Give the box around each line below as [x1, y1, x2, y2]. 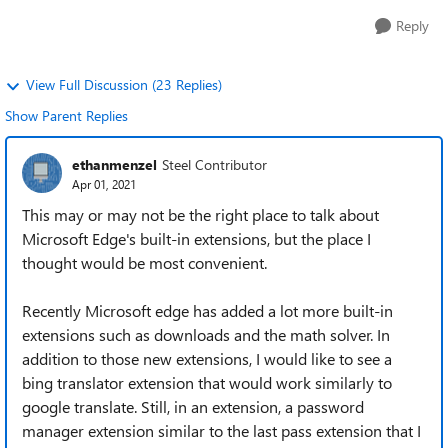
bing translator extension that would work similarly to [22, 372, 392, 393]
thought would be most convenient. [22, 252, 267, 273]
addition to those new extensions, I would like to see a [22, 348, 392, 369]
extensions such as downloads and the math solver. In [22, 324, 390, 345]
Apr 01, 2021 [72, 175, 136, 192]
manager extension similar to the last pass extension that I [22, 420, 421, 441]
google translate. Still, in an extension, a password [22, 396, 364, 417]
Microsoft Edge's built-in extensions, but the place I [22, 228, 371, 249]
